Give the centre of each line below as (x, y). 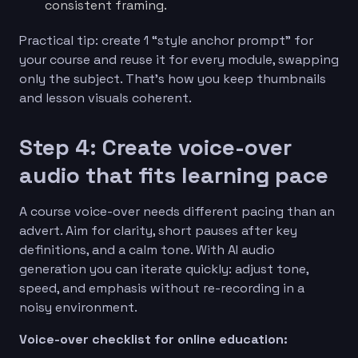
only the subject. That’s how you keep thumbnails (173, 78)
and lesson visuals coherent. (105, 97)
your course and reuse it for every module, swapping (179, 59)
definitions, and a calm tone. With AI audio (147, 249)
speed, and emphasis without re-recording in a (162, 288)
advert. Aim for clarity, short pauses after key (158, 230)
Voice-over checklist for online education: (153, 339)
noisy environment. (78, 307)
